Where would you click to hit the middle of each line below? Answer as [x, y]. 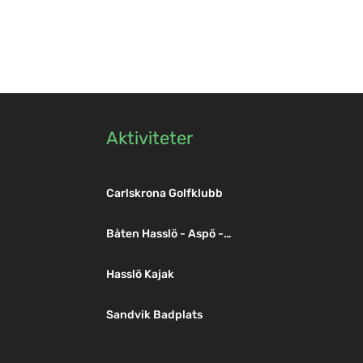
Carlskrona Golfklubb [165, 194]
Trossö [124, 250]
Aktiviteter [150, 139]
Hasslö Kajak [141, 275]
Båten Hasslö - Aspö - [165, 234]
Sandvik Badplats [155, 315]
